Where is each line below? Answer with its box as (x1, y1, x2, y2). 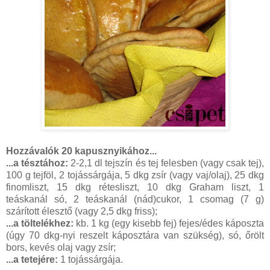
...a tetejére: (6, 254, 58, 265)
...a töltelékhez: (6, 218, 74, 229)
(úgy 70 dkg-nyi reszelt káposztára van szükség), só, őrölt (6, 230, 264, 241)
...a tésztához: (6, 158, 69, 169)
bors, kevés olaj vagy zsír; (6, 242, 116, 253)
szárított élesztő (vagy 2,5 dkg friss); (6, 206, 157, 217)
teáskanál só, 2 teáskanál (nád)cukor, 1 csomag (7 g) (6, 194, 264, 205)
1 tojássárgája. (58, 254, 123, 265)
